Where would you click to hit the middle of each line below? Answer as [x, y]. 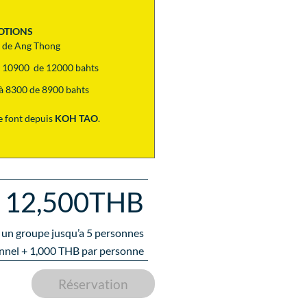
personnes [119, 233]
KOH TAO [76, 118]
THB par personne [100, 251]
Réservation [94, 284]
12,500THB [74, 202]
